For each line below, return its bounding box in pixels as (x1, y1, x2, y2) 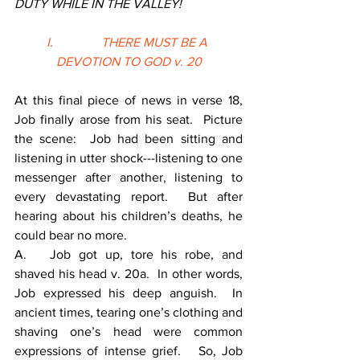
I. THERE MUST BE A (47, 35, 211, 49)
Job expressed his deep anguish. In (14, 286, 243, 300)
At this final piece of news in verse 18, (14, 93, 243, 107)
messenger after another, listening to (14, 170, 243, 184)
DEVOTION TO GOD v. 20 (55, 55, 202, 68)
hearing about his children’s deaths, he (14, 209, 243, 223)
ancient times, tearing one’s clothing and (14, 305, 243, 319)
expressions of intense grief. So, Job (14, 344, 243, 358)
